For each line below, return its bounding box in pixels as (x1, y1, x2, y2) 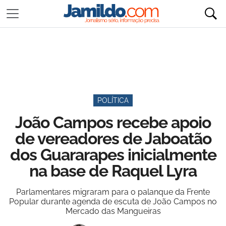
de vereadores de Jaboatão (15, 129, 211, 148)
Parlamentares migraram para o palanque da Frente (16, 187, 210, 197)
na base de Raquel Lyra (29, 161, 197, 180)
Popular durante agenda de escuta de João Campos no (9, 197, 217, 206)
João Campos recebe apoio (15, 113, 211, 132)
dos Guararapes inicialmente (10, 145, 216, 164)
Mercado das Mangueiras (65, 206, 161, 216)
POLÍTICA (97, 96, 129, 104)
